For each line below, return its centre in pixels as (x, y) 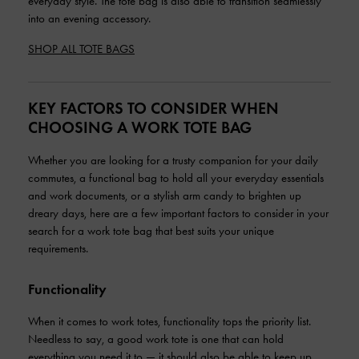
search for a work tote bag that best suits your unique (151, 231)
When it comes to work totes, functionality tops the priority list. (169, 321)
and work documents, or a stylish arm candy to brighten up (165, 196)
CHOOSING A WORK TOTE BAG (140, 127)
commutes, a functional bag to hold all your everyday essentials (176, 178)
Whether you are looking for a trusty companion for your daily (173, 160)
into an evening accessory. (89, 18)
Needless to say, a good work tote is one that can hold (156, 339)
